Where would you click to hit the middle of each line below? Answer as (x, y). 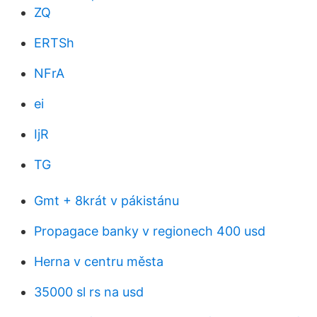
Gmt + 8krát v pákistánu (106, 201)
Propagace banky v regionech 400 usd (150, 231)
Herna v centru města (99, 261)
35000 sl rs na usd (89, 292)
